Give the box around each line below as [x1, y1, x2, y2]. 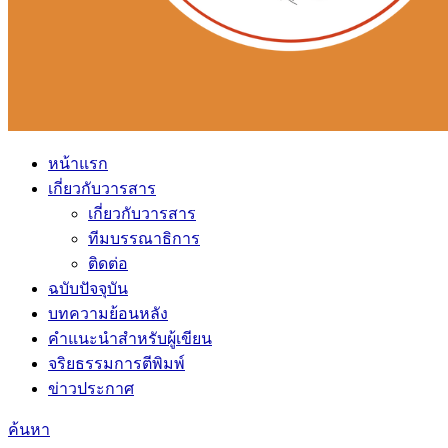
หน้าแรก [48, 155, 108, 172]
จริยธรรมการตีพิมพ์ [48, 355, 185, 372]
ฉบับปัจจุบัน [48, 280, 128, 297]
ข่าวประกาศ [48, 380, 134, 397]
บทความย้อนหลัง [48, 305, 168, 322]
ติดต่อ [88, 255, 128, 272]
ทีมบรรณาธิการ [88, 230, 200, 247]
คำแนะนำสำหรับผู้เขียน [48, 330, 212, 347]
